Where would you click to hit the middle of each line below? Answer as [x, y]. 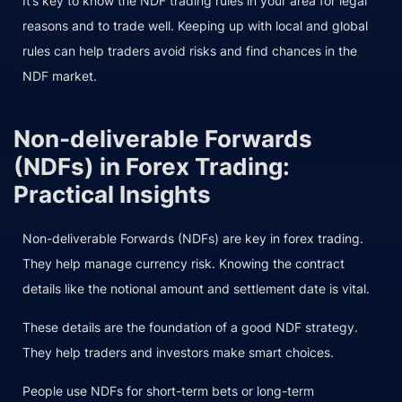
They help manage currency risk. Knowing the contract [184, 264]
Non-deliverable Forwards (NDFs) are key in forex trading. [193, 239]
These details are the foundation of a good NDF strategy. [190, 328]
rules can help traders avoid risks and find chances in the [190, 51]
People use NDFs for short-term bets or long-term [168, 391]
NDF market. [60, 76]
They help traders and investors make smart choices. [178, 353]
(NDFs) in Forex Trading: [152, 167]
